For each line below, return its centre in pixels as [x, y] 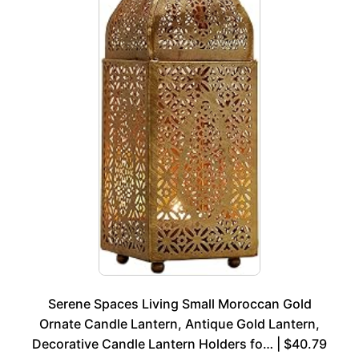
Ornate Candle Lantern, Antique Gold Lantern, [179, 324]
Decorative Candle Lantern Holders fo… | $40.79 [179, 344]
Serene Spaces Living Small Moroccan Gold [179, 304]
